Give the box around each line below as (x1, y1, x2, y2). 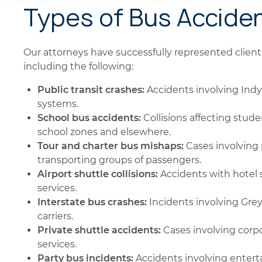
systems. (37, 98, 78, 109)
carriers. (37, 211, 73, 222)
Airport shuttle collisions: (37, 168, 158, 180)
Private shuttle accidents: (37, 225, 161, 236)
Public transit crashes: (37, 84, 144, 95)
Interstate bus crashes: (37, 196, 147, 208)
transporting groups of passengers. (37, 154, 201, 166)
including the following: (23, 61, 133, 72)
